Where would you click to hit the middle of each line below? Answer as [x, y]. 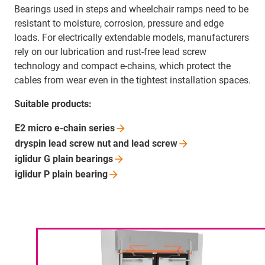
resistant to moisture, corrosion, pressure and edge [119, 23]
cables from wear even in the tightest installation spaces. [132, 80]
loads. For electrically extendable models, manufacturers [132, 37]
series [102, 128]
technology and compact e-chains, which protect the [122, 66]
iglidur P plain [45, 174]
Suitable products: [53, 104]
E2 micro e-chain [52, 128]
